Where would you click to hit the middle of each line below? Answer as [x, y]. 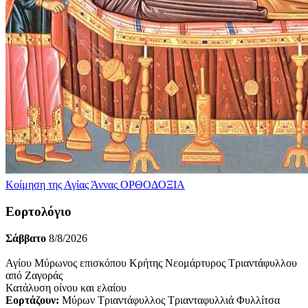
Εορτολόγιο [38, 212]
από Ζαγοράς [34, 275]
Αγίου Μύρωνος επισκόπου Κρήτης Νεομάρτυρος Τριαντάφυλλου [151, 263]
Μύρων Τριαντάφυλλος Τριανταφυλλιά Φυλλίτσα [169, 300]
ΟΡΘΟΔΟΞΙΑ [153, 185]
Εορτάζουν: [32, 300]
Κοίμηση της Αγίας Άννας [62, 185]
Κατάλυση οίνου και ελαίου [66, 287]
